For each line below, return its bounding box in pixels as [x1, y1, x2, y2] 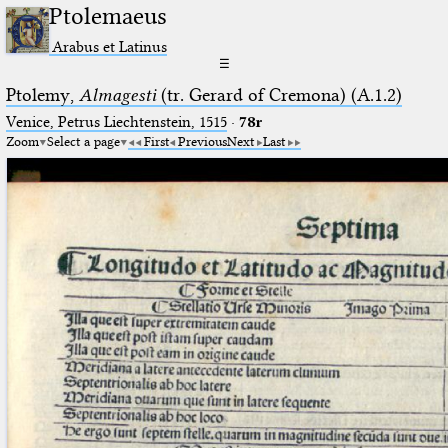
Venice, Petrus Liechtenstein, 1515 [5, 112, 227, 131]
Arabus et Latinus [52, 36, 168, 56]
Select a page [46, 132, 120, 149]
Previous [177, 132, 227, 149]
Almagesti [78, 83, 156, 106]
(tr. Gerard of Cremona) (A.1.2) [155, 83, 402, 106]
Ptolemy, [5, 83, 79, 106]
